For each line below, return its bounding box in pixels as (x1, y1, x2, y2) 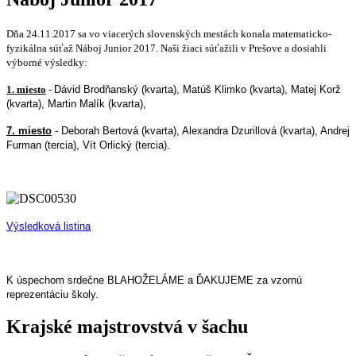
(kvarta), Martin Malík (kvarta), (6, 97, 146, 110)
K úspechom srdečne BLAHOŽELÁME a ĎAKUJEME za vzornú (6, 273, 302, 286)
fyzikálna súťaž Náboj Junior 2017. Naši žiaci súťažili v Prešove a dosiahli (6, 41, 327, 54)
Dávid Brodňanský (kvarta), (54, 83, 183, 95)
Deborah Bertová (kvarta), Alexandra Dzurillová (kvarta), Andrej (61, 124, 350, 137)
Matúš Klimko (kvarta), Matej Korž (183, 83, 341, 95)
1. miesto (6, 83, 46, 95)
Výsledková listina (6, 219, 91, 232)
